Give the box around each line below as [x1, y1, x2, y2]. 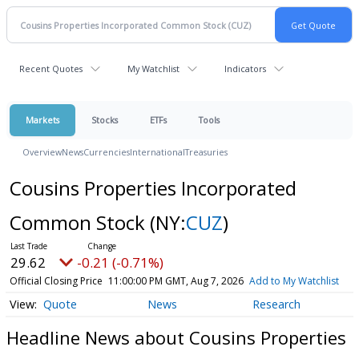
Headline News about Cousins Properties [6, 325, 346, 349]
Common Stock [9, 209, 150, 236]
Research [252, 296, 301, 313]
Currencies [83, 146, 130, 158]
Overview [22, 146, 62, 158]
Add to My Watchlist [248, 274, 339, 288]
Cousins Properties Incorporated [9, 175, 296, 201]
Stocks [91, 114, 118, 126]
